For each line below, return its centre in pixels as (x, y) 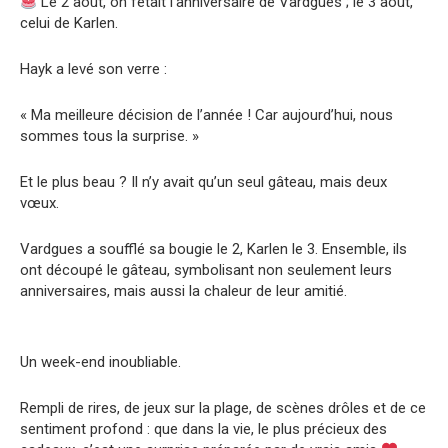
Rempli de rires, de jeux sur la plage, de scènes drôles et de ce (223, 408)
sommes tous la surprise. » (109, 136)
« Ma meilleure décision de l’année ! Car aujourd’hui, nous (206, 115)
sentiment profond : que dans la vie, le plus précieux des (203, 429)
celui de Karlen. (69, 23)
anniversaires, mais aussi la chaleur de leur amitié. (183, 291)
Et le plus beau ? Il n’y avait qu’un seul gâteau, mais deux (203, 182)
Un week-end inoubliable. (100, 362)
